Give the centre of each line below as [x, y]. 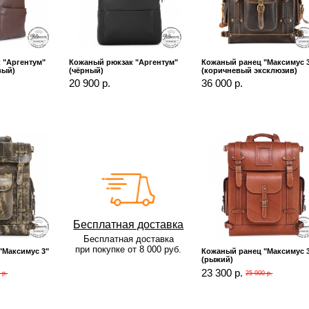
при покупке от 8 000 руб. [129, 250]
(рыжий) [217, 260]
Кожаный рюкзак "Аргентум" [123, 62]
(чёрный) [86, 70]
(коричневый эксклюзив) [250, 70]
